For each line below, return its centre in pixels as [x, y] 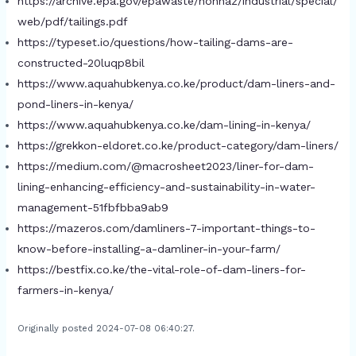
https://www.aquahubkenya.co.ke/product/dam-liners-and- [176, 83]
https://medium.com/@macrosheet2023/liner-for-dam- [165, 166]
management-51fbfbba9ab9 [93, 207]
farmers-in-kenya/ [65, 290]
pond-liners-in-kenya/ [75, 104]
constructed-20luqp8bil [81, 62]
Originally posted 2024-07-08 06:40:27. [106, 328]
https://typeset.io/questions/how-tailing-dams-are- [155, 42]
